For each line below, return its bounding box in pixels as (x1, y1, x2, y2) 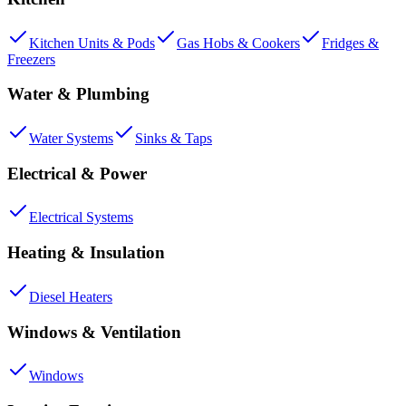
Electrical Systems (29, 209, 133, 226)
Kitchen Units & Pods (29, 34, 155, 51)
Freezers (7, 51, 55, 67)
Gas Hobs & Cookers (177, 34, 300, 51)
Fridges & (322, 34, 379, 51)
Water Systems (29, 130, 113, 146)
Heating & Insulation (7, 243, 165, 263)
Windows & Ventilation (7, 322, 181, 342)
